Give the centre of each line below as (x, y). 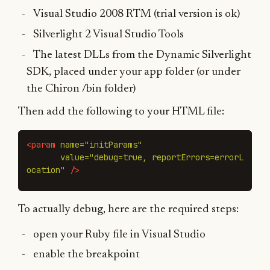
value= (75, 158)
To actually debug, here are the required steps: (128, 210)
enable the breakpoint (87, 255)
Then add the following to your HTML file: (121, 111)
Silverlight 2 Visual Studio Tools (109, 34)
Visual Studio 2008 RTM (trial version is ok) (137, 14)
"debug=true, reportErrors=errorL (166, 158)
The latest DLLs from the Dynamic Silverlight (143, 55)
